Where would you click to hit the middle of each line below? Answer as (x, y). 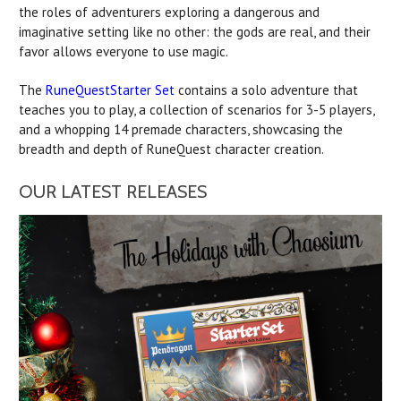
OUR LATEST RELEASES (113, 191)
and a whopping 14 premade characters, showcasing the (181, 129)
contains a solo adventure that (266, 90)
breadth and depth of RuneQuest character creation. (171, 149)
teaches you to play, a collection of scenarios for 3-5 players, (196, 109)
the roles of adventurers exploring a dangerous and (169, 12)
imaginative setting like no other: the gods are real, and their (195, 31)
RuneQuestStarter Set (110, 90)
